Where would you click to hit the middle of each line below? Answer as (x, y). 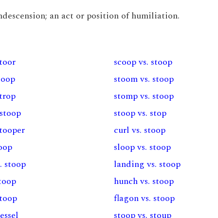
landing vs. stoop (147, 164)
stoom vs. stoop (144, 79)
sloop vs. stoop (142, 147)
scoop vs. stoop (143, 62)
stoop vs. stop (140, 113)
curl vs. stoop (139, 130)
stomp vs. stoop (144, 96)
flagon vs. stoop (144, 198)
